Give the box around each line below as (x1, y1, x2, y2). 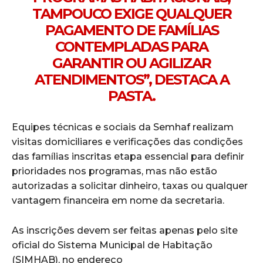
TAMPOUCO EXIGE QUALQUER (32, 5, 231, 22)
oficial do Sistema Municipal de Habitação (12, 239, 213, 251)
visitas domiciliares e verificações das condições (12, 136, 243, 147)
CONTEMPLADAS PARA (55, 38, 208, 55)
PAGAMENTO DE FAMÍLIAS (45, 21, 218, 39)
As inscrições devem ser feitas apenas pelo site (12, 224, 238, 236)
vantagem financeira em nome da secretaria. (12, 194, 224, 206)
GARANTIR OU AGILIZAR (52, 54, 211, 72)
